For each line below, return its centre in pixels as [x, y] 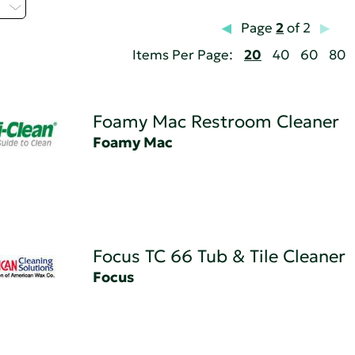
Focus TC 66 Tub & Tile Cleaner [219, 257]
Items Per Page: [183, 55]
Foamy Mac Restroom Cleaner [216, 122]
